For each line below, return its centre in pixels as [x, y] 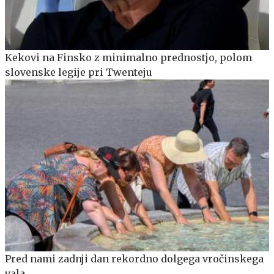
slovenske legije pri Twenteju [79, 72]
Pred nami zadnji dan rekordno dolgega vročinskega [134, 259]
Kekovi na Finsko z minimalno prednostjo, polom [128, 58]
